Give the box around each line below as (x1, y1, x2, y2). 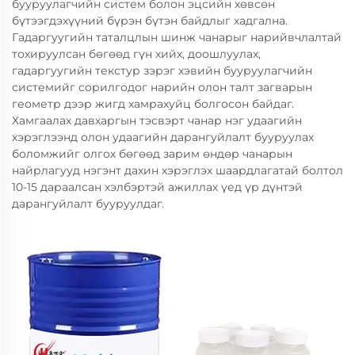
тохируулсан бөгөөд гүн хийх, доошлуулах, (12, 47, 261, 61)
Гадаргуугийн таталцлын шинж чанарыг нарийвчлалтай (12, 30, 342, 44)
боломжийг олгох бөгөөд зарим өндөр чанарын (12, 147, 292, 161)
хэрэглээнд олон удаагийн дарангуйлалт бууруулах (12, 130, 314, 144)
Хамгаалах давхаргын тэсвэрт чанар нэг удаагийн (12, 113, 302, 128)
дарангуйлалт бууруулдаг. (12, 197, 164, 211)
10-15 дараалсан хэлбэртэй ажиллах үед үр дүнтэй (12, 180, 303, 194)
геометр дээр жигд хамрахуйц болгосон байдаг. (12, 97, 294, 111)
